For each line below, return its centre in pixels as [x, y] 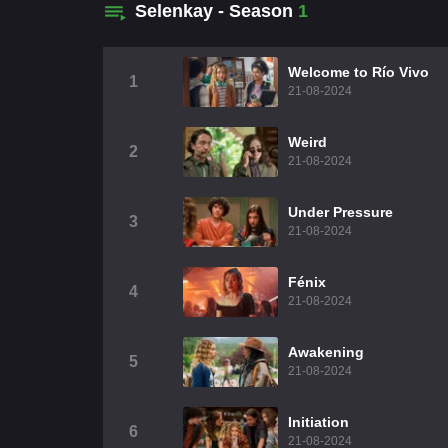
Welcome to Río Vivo [358, 72]
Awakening [326, 352]
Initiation [318, 422]
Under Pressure [340, 212]
